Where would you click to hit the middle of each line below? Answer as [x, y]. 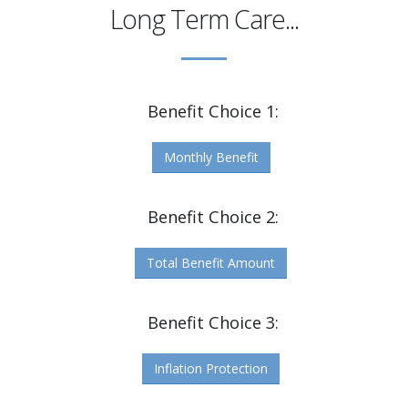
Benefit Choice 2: [213, 217]
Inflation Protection [211, 369]
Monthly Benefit [211, 158]
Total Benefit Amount [211, 263]
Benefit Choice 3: [213, 323]
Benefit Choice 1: [213, 112]
